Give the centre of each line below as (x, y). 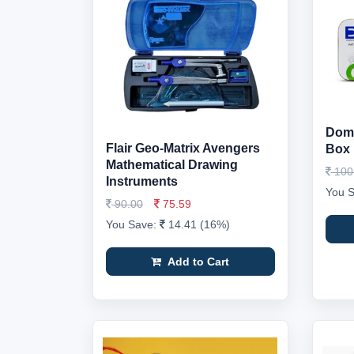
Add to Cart (197, 262)
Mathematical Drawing (172, 165)
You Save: (133, 224)
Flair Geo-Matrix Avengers (183, 148)
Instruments (142, 181)
